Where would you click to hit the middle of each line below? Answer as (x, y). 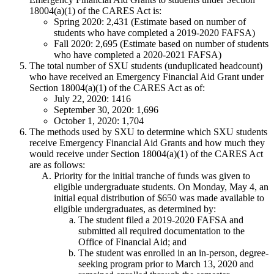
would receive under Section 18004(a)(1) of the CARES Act (146, 154)
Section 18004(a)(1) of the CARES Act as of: (117, 88)
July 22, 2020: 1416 (92, 99)
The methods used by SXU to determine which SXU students (148, 132)
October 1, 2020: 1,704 (99, 121)
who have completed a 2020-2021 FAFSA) (138, 55)
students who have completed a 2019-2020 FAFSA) (154, 33)
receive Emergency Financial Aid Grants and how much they (147, 143)
